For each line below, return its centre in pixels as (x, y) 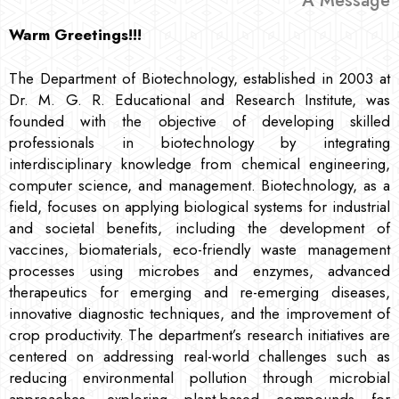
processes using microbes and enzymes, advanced (199, 270)
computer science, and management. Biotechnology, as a (199, 185)
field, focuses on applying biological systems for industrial (199, 206)
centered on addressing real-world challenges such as (199, 356)
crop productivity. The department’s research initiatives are (199, 334)
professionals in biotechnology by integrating (199, 142)
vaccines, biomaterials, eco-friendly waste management (199, 249)
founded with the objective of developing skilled (199, 121)
